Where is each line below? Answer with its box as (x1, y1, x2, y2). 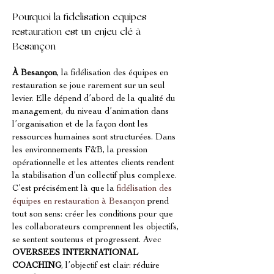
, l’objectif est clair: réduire (61, 262, 162, 270)
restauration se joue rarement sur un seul (12, 82, 168, 91)
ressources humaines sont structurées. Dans (12, 133, 178, 142)
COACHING (12, 262, 61, 270)
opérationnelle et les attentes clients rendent (12, 159, 177, 168)
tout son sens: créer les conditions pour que (12, 210, 176, 219)
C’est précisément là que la (12, 185, 117, 193)
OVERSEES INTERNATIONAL (12, 249, 141, 257)
